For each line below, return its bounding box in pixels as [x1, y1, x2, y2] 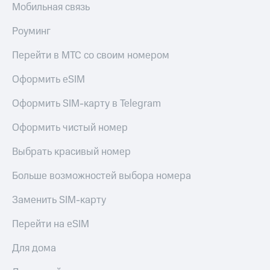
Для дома [12, 241, 56, 256]
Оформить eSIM [12, 72, 85, 87]
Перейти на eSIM [12, 217, 89, 232]
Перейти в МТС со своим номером [12, 48, 169, 63]
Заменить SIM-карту [12, 193, 106, 208]
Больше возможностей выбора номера [12, 169, 191, 184]
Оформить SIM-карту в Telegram [12, 96, 161, 111]
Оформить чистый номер [12, 121, 128, 136]
